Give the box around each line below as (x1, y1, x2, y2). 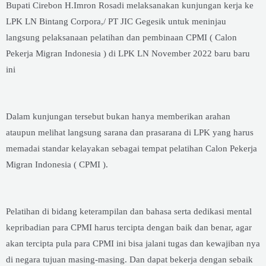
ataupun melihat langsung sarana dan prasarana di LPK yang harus (6, 127, 254, 137)
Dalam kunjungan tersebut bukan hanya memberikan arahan (6, 111, 230, 121)
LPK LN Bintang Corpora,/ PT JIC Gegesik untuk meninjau (6, 16, 226, 26)
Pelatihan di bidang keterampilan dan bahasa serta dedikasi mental (6, 207, 252, 217)
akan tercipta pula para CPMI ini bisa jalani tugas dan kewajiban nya (6, 239, 260, 249)
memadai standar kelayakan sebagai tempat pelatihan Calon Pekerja (6, 143, 257, 153)
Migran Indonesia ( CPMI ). (6, 159, 108, 169)
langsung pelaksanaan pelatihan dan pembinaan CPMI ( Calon (6, 32, 237, 42)
